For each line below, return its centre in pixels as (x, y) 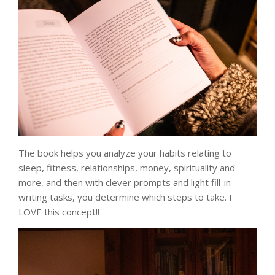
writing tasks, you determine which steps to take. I (125, 197)
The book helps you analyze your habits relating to (125, 153)
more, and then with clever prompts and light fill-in (125, 183)
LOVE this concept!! (59, 212)
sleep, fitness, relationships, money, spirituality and (127, 168)
